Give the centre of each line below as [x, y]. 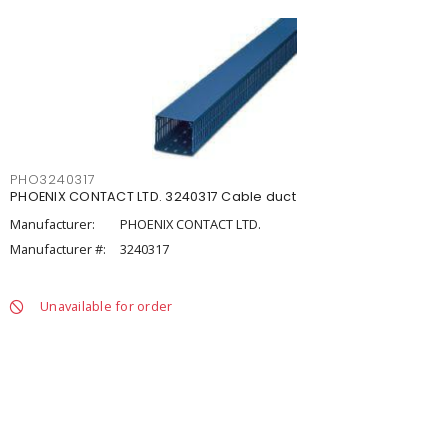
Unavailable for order [106, 306]
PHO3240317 [53, 179]
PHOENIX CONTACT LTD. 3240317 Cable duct [153, 196]
